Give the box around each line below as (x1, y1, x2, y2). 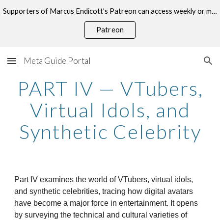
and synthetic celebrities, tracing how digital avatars (14, 187, 193, 195)
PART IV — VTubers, (17, 77, 203, 100)
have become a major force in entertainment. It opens (14, 199, 198, 207)
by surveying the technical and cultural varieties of (14, 211, 188, 219)
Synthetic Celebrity (19, 120, 201, 143)
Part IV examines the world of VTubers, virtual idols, (14, 175, 193, 184)
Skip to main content (8, 14, 78, 23)
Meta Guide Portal (24, 55, 91, 66)
